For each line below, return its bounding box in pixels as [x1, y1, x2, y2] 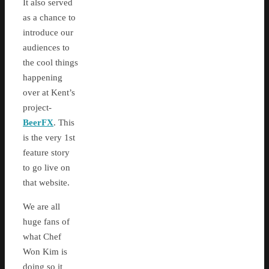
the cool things [23, 58, 78, 68]
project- [23, 103, 54, 113]
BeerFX [23, 118, 53, 128]
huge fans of [23, 217, 70, 227]
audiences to [23, 43, 70, 53]
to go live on [23, 163, 70, 173]
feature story [23, 148, 70, 158]
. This [53, 118, 74, 128]
